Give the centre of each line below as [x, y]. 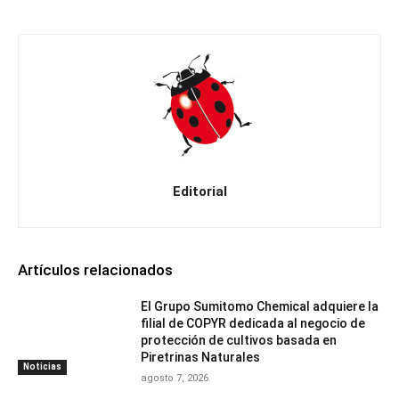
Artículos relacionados [95, 270]
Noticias [42, 366]
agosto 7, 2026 [175, 379]
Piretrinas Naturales [201, 358]
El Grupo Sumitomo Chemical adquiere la [260, 307]
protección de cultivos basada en [239, 341]
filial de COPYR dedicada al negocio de [253, 324]
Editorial [199, 192]
